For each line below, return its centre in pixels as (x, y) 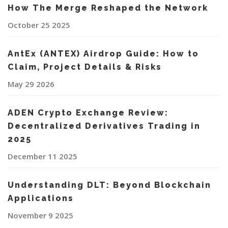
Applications (41, 198)
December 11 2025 (42, 156)
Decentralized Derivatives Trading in (104, 126)
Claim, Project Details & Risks (85, 67)
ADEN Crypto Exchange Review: (88, 113)
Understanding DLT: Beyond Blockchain (109, 185)
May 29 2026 (31, 84)
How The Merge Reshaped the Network (108, 8)
